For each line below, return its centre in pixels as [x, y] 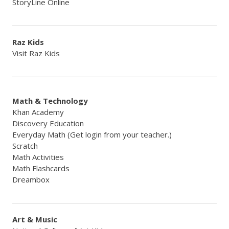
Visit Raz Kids [36, 53]
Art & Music [35, 219]
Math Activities [38, 157]
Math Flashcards [41, 168]
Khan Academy [38, 112]
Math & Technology [50, 101]
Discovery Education [48, 123]
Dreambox [31, 179]
